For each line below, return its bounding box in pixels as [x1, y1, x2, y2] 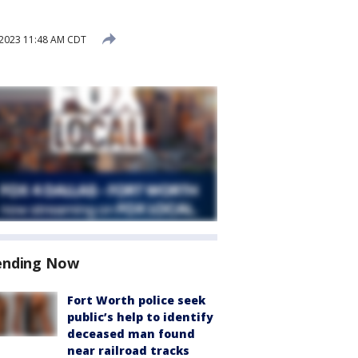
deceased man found [67, 326, 195, 341]
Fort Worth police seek [67, 292, 205, 308]
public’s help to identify [67, 309, 213, 324]
